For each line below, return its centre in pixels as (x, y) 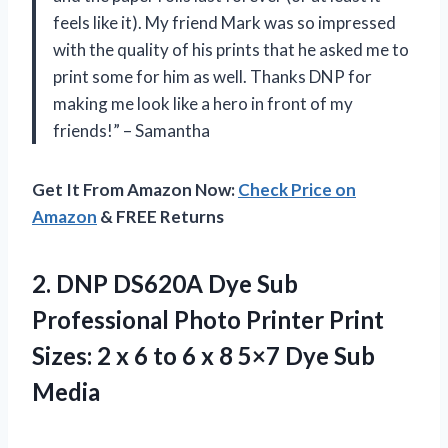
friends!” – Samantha (131, 130)
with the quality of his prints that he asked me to (231, 49)
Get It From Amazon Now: (135, 189)
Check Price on (297, 189)
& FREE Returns (160, 216)
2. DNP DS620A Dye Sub (165, 283)
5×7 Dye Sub (306, 355)
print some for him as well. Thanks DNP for (212, 76)
